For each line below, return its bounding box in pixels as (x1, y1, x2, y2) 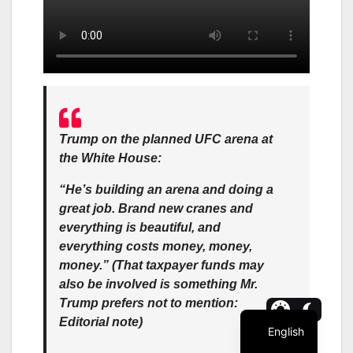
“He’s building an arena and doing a (59, 182, 273, 196)
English (268, 324, 305, 338)
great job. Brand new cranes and (59, 201, 253, 215)
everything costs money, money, (59, 239, 252, 253)
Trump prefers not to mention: (59, 295, 238, 310)
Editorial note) (59, 314, 143, 329)
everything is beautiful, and (59, 220, 221, 234)
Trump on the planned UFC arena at (59, 132, 273, 146)
